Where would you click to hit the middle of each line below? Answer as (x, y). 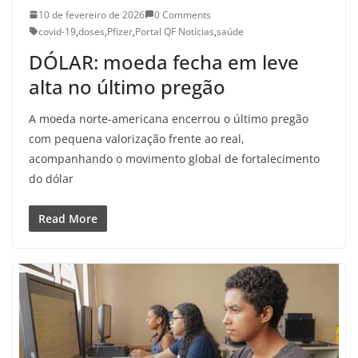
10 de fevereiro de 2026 (91, 14)
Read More (68, 218)
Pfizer (120, 31)
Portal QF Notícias (175, 31)
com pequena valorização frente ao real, (137, 138)
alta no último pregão (127, 86)
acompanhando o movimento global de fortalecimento (174, 158)
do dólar (51, 178)
